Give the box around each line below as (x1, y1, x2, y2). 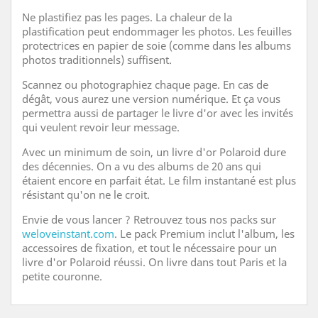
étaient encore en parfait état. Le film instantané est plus (22, 172, 296, 187)
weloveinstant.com (22, 226, 114, 241)
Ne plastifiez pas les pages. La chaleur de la (22, 9, 232, 24)
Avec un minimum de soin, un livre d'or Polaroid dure (22, 144, 286, 159)
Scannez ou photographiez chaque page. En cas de (22, 77, 268, 92)
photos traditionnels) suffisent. (22, 52, 172, 67)
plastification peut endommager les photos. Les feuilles (22, 23, 292, 38)
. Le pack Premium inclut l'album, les (114, 226, 295, 241)
